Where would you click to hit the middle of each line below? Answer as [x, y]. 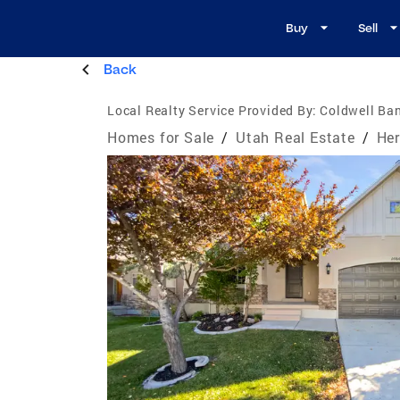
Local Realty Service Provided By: [212, 110]
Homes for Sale [161, 137]
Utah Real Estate [296, 137]
